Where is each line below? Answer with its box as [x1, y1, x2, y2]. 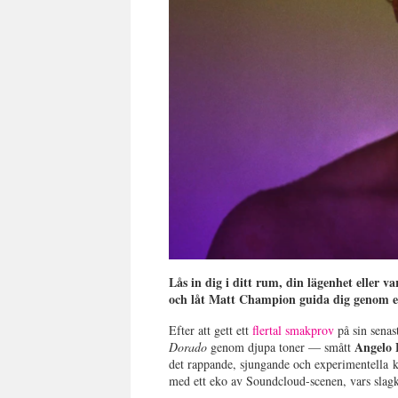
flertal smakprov [252, 322, 335, 339]
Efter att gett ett [169, 322, 253, 339]
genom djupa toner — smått [211, 338, 355, 356]
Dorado [169, 338, 211, 356]
